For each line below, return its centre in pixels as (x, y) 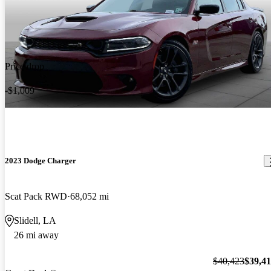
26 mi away (36, 235)
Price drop (24, 66)
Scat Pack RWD (36, 197)
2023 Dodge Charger (41, 161)
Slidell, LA (35, 221)
